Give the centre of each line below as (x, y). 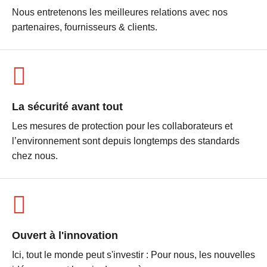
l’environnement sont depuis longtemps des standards (126, 141)
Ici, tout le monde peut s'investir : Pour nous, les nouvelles (133, 255)
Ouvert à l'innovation (65, 235)
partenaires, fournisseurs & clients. (85, 27)
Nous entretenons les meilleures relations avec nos (120, 12)
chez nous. (35, 156)
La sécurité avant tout (67, 107)
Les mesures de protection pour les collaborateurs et (122, 126)
